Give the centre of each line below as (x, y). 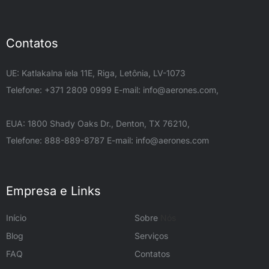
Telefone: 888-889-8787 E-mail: (71, 140)
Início (16, 217)
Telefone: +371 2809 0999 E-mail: (74, 89)
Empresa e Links (53, 191)
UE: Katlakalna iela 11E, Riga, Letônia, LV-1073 (96, 73)
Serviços (151, 235)
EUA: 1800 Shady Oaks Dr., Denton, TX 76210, (98, 123)
